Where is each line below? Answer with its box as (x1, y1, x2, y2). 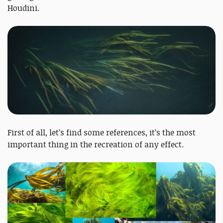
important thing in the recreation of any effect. (7, 138, 184, 150)
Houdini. (7, 2, 39, 13)
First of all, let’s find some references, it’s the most (7, 126, 196, 138)
